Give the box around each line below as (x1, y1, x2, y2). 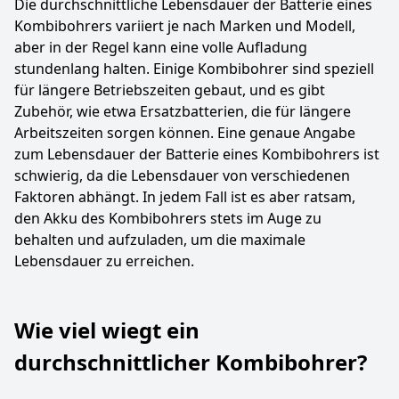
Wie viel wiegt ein (14, 315, 199, 345)
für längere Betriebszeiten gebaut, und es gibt (14, 80, 325, 100)
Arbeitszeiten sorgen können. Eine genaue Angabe (14, 123, 355, 142)
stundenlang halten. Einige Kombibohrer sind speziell (14, 59, 374, 78)
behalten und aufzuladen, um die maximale (14, 230, 305, 249)
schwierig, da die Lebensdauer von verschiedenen (14, 166, 350, 185)
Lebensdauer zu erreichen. (14, 251, 194, 271)
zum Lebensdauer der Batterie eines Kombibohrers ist (14, 144, 379, 164)
